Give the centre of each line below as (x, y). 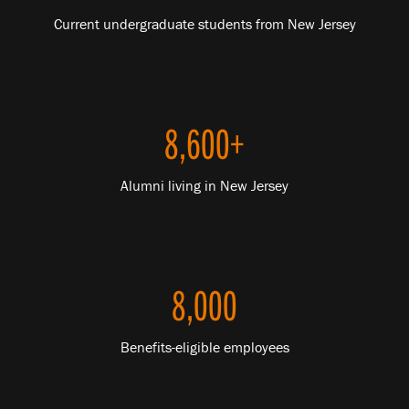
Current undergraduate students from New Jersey (204, 24)
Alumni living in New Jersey (204, 186)
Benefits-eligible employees (204, 347)
